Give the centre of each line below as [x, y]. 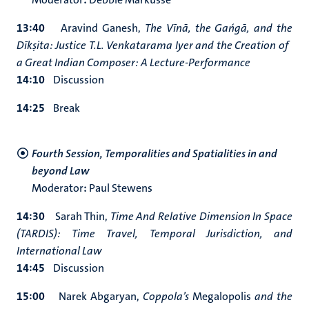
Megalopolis [222, 296]
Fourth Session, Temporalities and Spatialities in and [154, 153]
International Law [59, 251]
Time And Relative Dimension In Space [201, 216]
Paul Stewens [120, 188]
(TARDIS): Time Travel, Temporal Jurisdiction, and [154, 233]
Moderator [58, 188]
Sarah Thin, [82, 216]
